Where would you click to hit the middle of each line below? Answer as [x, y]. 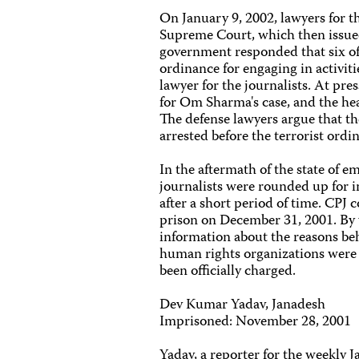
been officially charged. [228, 272]
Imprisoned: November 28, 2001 [256, 322]
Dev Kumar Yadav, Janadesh [243, 305]
